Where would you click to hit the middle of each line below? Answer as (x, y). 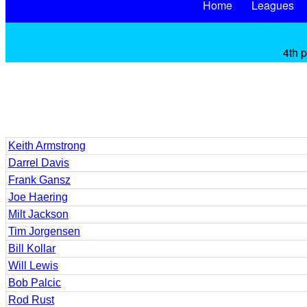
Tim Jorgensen (44, 231)
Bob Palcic (35, 283)
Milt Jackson (38, 214)
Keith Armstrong (47, 146)
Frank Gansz (39, 180)
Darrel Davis (39, 163)
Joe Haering (38, 197)
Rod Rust (31, 300)
